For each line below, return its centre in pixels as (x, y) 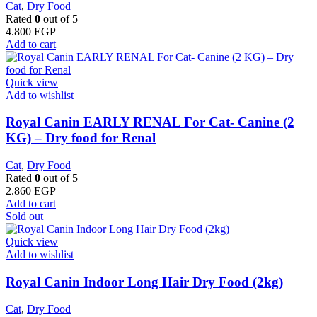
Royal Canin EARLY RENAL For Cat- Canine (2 (150, 122)
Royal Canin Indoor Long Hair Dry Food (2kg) (144, 282)
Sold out (24, 216)
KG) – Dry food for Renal (81, 138)
